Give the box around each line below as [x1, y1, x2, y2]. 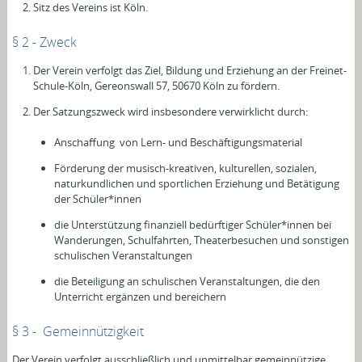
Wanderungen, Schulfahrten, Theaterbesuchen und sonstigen [54, 232, 350, 247]
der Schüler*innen [54, 191, 142, 206]
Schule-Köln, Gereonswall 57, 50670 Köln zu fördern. [33, 78, 280, 93]
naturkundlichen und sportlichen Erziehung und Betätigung [54, 175, 340, 191]
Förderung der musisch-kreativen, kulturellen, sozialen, [54, 160, 318, 175]
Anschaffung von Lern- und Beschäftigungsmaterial [54, 134, 303, 149]
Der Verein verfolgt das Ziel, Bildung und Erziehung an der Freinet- [33, 62, 347, 78]
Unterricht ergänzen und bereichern [54, 288, 227, 304]
